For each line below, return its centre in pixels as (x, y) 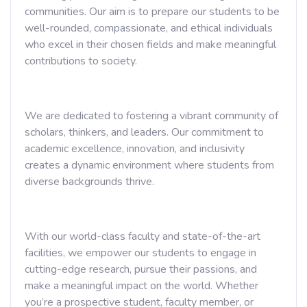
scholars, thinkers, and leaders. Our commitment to (144, 132)
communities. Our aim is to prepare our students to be (152, 12)
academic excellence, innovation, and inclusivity (135, 149)
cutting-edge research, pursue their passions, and (141, 269)
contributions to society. (81, 61)
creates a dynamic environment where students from (149, 165)
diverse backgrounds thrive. (89, 182)
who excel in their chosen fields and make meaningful (150, 45)
